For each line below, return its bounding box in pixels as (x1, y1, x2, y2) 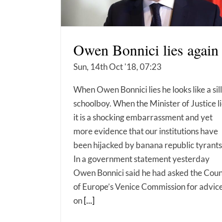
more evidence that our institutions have (73, 126, 218, 137)
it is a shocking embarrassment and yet (73, 112, 213, 123)
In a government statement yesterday (73, 154, 210, 165)
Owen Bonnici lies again (73, 40, 219, 60)
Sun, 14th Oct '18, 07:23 (73, 61, 162, 72)
